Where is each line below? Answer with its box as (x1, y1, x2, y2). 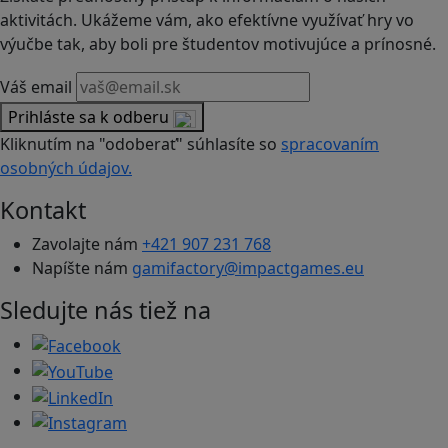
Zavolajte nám (32, 233, 142, 256)
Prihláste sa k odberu (8, 106, 173, 129)
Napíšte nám (32, 257, 132, 280)
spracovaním (281, 133, 379, 156)
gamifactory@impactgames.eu (132, 257, 364, 280)
